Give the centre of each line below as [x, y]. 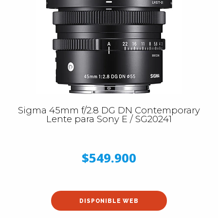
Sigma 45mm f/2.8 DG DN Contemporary [109, 110]
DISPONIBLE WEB [109, 201]
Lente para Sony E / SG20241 [109, 119]
